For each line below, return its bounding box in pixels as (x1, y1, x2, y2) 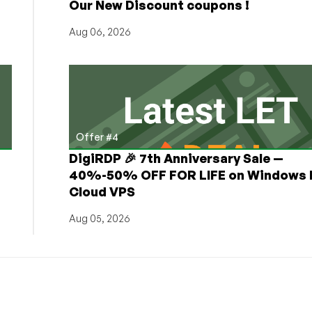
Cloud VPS (68, 183, 135, 199)
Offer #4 (75, 130, 118, 143)
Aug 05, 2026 (68, 212, 130, 224)
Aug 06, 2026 (68, 25, 131, 38)
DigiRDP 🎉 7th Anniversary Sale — (68, 150, 283, 166)
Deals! (150, 15, 182, 29)
